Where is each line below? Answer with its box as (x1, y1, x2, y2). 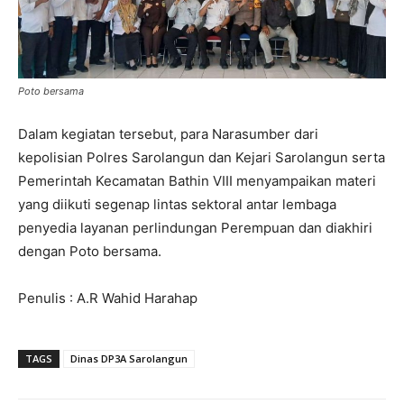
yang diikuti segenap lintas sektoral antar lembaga (18, 195, 336, 213)
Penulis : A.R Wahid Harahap (18, 289, 197, 307)
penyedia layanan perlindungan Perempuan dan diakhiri (18, 218, 372, 236)
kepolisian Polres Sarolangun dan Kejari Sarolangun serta (18, 148, 385, 166)
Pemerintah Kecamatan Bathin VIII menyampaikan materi (18, 171, 376, 189)
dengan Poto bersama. (18, 242, 161, 260)
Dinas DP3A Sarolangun (70, 351, 188, 365)
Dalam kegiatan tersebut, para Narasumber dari (18, 124, 318, 142)
